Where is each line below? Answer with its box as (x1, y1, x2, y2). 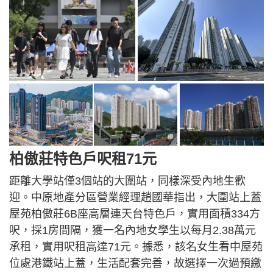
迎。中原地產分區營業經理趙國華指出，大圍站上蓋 (9, 191, 261, 204)
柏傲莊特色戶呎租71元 (9, 151, 157, 168)
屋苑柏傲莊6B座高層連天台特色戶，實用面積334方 (9, 208, 260, 221)
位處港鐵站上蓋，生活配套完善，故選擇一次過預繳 (9, 257, 261, 270)
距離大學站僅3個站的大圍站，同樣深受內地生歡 (9, 175, 246, 188)
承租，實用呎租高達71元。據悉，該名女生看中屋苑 (9, 241, 263, 253)
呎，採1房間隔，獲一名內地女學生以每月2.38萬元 (9, 224, 256, 237)
